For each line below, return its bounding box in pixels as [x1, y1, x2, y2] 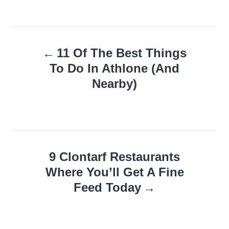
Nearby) [92, 76, 137, 90]
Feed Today [73, 180, 141, 194]
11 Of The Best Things [57, 45, 187, 60]
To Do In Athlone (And [50, 61, 179, 75]
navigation [12, 54, 88, 71]
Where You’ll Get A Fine [45, 165, 184, 179]
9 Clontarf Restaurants [49, 149, 180, 164]
